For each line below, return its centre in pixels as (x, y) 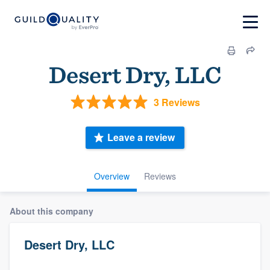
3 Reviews (177, 102)
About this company (52, 211)
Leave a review (141, 137)
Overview (112, 176)
